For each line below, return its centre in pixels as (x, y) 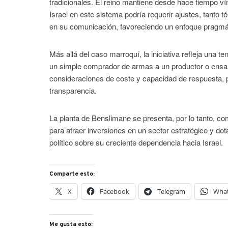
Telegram (172, 191)
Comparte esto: (72, 174)
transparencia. (73, 90)
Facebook (115, 191)
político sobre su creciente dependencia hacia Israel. (136, 142)
